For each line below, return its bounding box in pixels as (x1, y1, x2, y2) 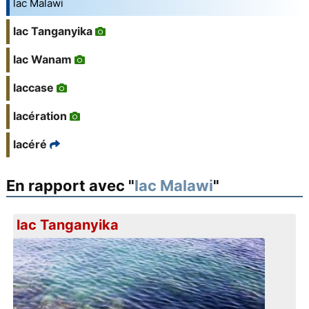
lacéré (12, 137, 47, 152)
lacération (12, 109, 67, 123)
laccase (12, 81, 54, 95)
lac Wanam (12, 52, 72, 67)
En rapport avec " (6, 177, 134, 195)
